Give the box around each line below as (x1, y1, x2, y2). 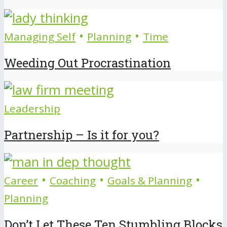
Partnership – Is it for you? (4, 126, 159, 143)
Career (4, 173, 38, 187)
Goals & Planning (107, 173, 192, 187)
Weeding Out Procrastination (4, 55, 171, 71)
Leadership (4, 101, 60, 116)
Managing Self (4, 29, 75, 44)
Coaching (50, 173, 96, 187)
